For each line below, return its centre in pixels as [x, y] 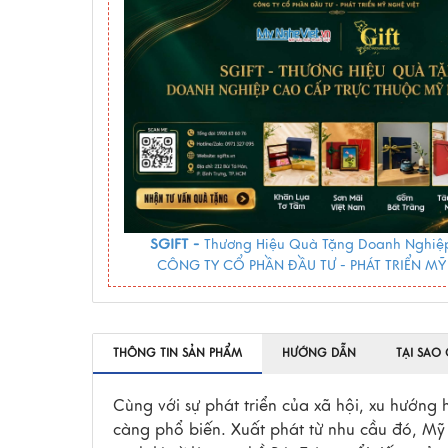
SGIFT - [176, 244]
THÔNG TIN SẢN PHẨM [177, 353]
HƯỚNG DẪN [319, 353]
